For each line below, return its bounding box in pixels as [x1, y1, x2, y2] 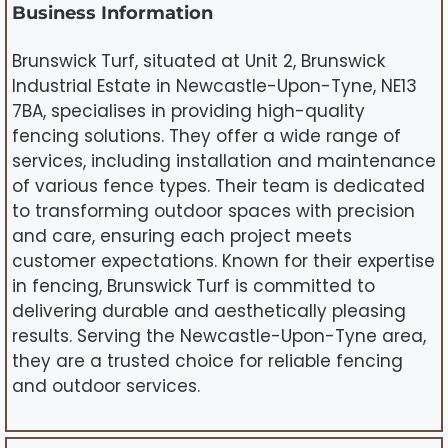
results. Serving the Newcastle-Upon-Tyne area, [12, 324, 426, 349]
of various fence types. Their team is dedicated [12, 174, 425, 199]
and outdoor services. [12, 374, 200, 399]
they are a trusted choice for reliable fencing [12, 349, 403, 374]
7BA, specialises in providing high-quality [12, 99, 365, 124]
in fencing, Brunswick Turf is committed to [12, 274, 375, 299]
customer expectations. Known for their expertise [12, 249, 435, 274]
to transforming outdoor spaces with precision [12, 199, 415, 224]
